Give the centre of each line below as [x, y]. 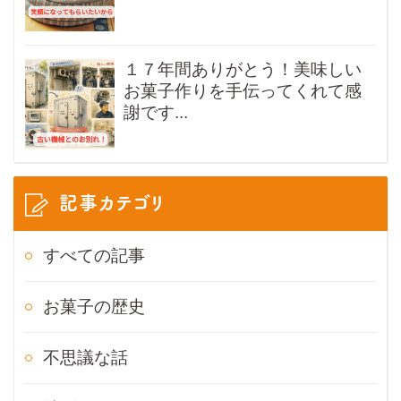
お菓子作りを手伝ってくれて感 [243, 91]
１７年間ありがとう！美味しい [243, 70]
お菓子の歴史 [94, 307]
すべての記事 [94, 256]
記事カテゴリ [109, 202]
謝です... [156, 113]
